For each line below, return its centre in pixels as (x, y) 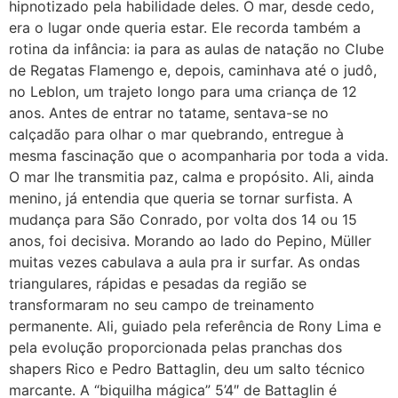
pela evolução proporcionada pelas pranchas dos (175, 347)
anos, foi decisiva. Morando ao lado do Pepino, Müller (190, 241)
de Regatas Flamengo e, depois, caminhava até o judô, (193, 70)
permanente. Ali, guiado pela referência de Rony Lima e (195, 326)
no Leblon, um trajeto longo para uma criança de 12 (183, 92)
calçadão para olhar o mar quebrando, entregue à (176, 134)
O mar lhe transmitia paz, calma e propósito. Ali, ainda (191, 177)
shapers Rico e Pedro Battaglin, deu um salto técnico (187, 369)
